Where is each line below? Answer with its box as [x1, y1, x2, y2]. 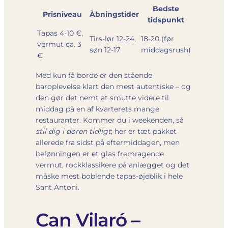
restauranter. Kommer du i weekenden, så [36, 115, 184, 125]
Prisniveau [43, 9, 82, 19]
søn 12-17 [90, 45, 120, 54]
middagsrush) [141, 45, 191, 54]
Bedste [153, 4, 179, 13]
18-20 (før [141, 34, 174, 43]
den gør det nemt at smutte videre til [36, 93, 169, 102]
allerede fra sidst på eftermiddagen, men [36, 137, 180, 147]
